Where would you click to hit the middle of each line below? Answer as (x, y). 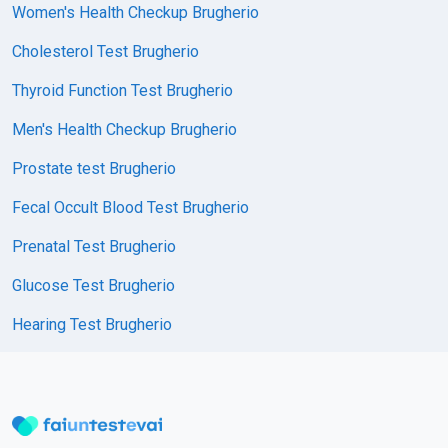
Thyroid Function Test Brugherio (122, 90)
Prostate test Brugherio (94, 168)
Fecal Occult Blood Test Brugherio (130, 207)
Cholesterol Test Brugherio (105, 51)
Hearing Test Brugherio (92, 324)
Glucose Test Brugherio (93, 285)
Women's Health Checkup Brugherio (135, 12)
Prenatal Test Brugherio (94, 246)
